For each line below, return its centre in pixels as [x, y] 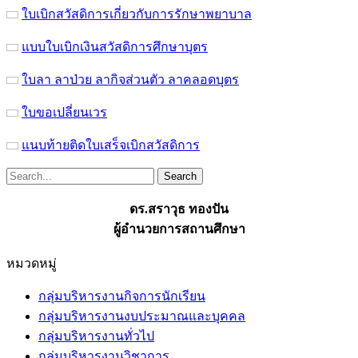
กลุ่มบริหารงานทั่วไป [96, 336]
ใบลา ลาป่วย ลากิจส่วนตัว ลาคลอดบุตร [130, 79]
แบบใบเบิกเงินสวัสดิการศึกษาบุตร [115, 46]
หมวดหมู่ [32, 263]
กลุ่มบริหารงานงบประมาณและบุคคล [142, 316]
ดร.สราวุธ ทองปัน [179, 209]
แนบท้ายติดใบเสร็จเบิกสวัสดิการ [111, 145]
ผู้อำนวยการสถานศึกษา [179, 229]
